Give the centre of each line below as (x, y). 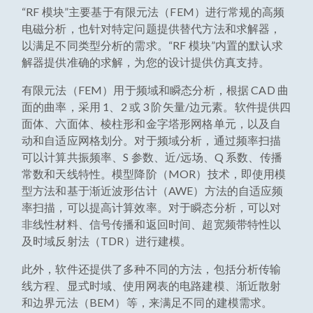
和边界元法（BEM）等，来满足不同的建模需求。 (147, 302)
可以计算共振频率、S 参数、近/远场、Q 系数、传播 (152, 157)
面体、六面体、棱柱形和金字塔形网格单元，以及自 (152, 123)
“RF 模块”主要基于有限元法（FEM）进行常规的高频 (153, 12)
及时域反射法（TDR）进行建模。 (107, 241)
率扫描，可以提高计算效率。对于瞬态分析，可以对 (152, 207)
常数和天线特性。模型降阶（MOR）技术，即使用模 (154, 174)
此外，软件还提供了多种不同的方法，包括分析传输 (152, 269)
